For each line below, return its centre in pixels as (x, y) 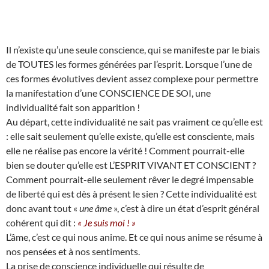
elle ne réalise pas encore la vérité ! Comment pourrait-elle (125, 150)
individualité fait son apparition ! (73, 107)
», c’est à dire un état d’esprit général (186, 208)
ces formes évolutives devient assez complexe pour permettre (132, 78)
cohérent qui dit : (42, 222)
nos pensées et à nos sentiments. (73, 251)
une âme (95, 208)
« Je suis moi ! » (107, 222)
